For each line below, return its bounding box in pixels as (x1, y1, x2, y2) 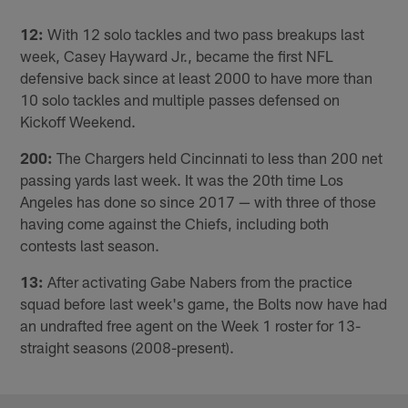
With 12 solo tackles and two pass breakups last (44, 24, 365, 43)
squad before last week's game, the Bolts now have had (20, 293, 388, 312)
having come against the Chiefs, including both (20, 213, 330, 232)
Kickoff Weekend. (20, 111, 137, 130)
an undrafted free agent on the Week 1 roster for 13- (20, 315, 362, 334)
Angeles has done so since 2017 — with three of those (20, 191, 377, 210)
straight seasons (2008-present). (20, 337, 235, 356)
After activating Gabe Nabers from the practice (44, 271, 353, 291)
